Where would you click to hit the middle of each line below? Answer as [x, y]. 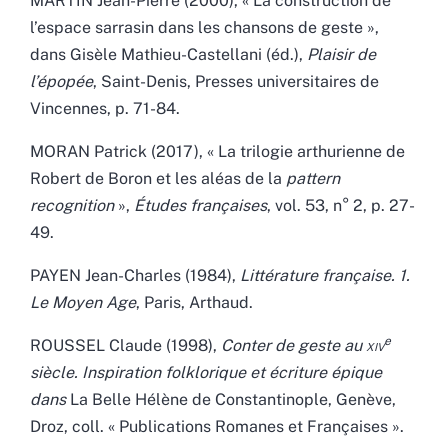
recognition [72, 205]
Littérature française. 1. [325, 275]
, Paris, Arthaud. [194, 302]
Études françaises [200, 205]
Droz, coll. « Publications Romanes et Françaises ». [217, 426]
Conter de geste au [293, 345]
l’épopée [61, 81]
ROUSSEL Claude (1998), [125, 345]
